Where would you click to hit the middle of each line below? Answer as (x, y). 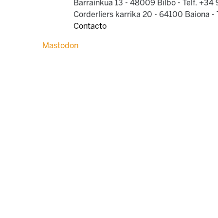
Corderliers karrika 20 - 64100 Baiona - (145, 14)
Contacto (90, 26)
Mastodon (60, 45)
